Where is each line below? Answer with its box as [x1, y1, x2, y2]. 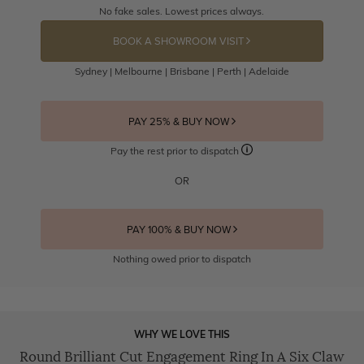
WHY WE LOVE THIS [134, 328, 230, 341]
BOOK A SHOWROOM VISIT [113, 35, 247, 49]
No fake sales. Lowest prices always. [99, 5, 265, 18]
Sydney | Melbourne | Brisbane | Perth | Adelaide [74, 65, 289, 78]
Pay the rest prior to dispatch [110, 145, 242, 158]
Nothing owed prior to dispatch [112, 253, 251, 266]
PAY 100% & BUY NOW [126, 223, 233, 237]
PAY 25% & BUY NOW [128, 115, 232, 129]
